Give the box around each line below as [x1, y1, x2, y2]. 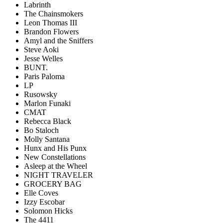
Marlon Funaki [24, 99, 71, 108]
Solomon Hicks [24, 207, 73, 215]
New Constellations [24, 153, 86, 161]
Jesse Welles [24, 54, 63, 63]
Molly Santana [24, 135, 70, 143]
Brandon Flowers [24, 27, 79, 36]
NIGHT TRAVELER [24, 171, 93, 179]
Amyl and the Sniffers [24, 36, 93, 45]
